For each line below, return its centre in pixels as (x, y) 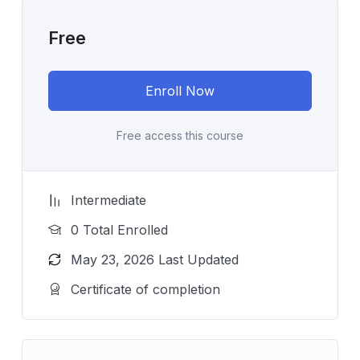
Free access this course (180, 135)
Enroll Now (180, 90)
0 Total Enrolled (119, 229)
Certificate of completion (145, 289)
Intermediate (108, 200)
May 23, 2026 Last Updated (155, 259)
